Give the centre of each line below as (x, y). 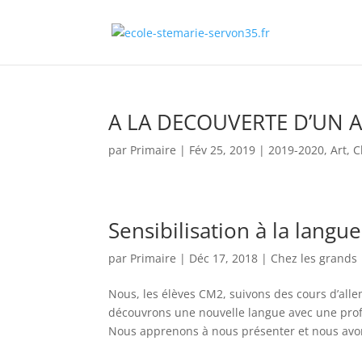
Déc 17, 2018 (224, 258)
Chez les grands (314, 258)
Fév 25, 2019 (223, 150)
